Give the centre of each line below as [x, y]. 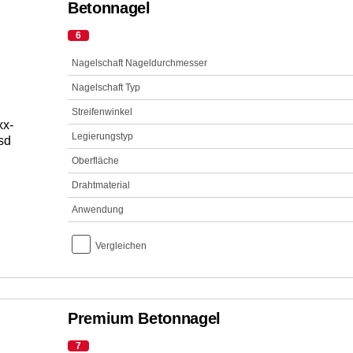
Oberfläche [95, 161]
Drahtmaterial [100, 185]
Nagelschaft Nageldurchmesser [139, 63]
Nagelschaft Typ [106, 87]
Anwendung [97, 210]
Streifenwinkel [102, 112]
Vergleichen [121, 246]
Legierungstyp [102, 136]
